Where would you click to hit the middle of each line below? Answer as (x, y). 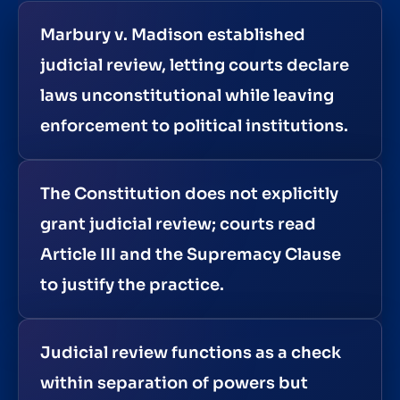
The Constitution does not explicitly (189, 193)
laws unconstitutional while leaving (187, 95)
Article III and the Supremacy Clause (191, 254)
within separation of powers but (174, 383)
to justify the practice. (132, 284)
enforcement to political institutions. (194, 125)
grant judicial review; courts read (178, 224)
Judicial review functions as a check (191, 352)
